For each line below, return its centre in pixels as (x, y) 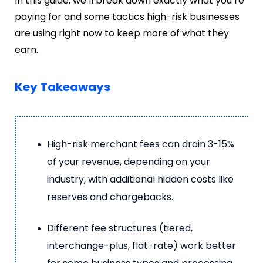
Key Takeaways (63, 87)
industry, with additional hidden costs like (140, 179)
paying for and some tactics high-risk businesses (127, 16)
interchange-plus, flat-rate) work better (141, 245)
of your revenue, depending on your (129, 161)
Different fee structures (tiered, (120, 228)
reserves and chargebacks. (110, 197)
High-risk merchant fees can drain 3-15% (141, 144)
